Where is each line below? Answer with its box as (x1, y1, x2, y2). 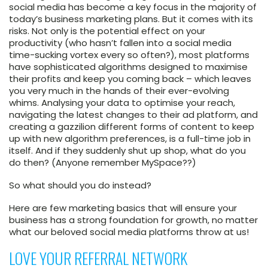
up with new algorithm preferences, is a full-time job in (9, 132, 251, 145)
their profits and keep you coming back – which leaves (9, 72, 251, 86)
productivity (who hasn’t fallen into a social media (9, 36, 232, 50)
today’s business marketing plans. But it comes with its (9, 13, 253, 26)
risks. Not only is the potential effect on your (9, 25, 205, 38)
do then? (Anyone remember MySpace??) (9, 156, 199, 169)
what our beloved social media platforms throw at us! (9, 226, 249, 239)
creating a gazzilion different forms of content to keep (9, 120, 254, 133)
